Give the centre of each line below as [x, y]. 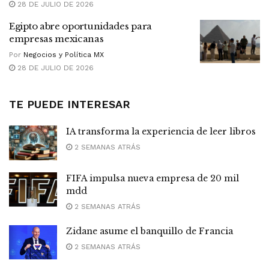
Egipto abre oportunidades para [80, 26]
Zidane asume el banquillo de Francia [150, 231]
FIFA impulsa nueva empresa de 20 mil [153, 178]
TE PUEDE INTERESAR [70, 104]
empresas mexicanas [56, 39]
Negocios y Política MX [64, 55]
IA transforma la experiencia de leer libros [161, 132]
